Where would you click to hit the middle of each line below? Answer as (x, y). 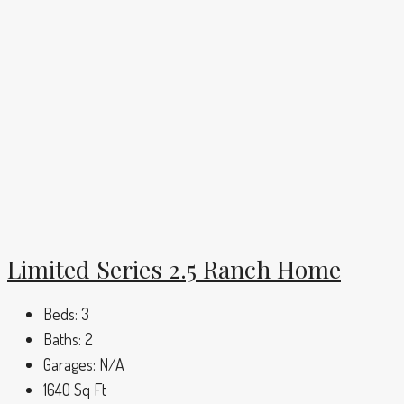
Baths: (62, 340)
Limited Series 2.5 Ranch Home (174, 268)
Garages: (69, 365)
